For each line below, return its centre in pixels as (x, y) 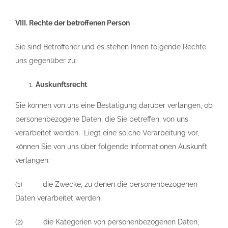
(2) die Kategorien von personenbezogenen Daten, (107, 222)
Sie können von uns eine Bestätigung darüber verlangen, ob (114, 105)
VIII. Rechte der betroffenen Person (73, 23)
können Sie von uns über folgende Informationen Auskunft (111, 147)
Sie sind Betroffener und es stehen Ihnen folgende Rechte (111, 47)
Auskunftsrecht (61, 84)
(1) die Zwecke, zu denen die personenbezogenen (106, 184)
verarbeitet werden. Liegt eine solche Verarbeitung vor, (107, 133)
